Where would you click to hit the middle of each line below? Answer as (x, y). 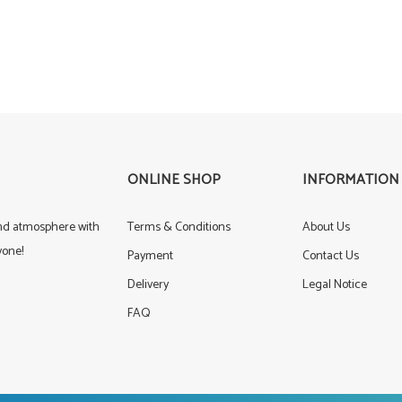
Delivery (148, 285)
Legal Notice (334, 285)
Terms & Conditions (179, 227)
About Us (326, 227)
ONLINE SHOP (174, 180)
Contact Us (330, 256)
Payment (150, 256)
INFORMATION (350, 180)
